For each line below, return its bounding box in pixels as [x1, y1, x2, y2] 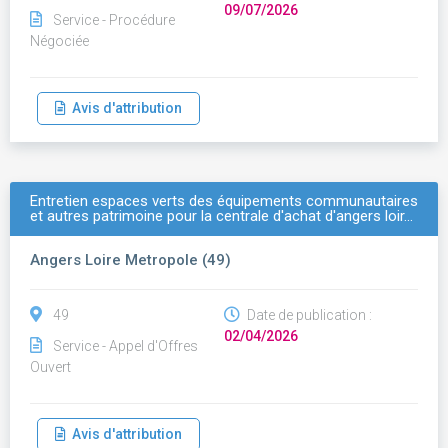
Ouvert [30, 359, 71, 375]
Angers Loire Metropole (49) [30, 251, 231, 269]
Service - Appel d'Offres [53, 338, 198, 354]
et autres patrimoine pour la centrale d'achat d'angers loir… [30, 207, 413, 225]
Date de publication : [244, 307, 372, 323]
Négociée [30, 33, 89, 49]
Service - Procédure [53, 12, 175, 28]
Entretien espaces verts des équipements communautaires [30, 192, 418, 210]
